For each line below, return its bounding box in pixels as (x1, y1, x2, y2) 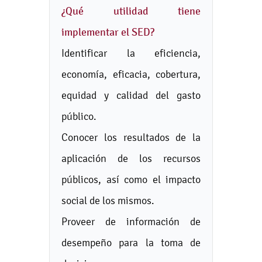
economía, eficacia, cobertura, (61, 68, 201, 80)
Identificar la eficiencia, (61, 47, 201, 59)
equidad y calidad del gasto (61, 89, 201, 101)
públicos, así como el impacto (61, 173, 201, 185)
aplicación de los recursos (61, 152, 201, 164)
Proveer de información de (61, 215, 201, 227)
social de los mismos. (61, 194, 154, 206)
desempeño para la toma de (61, 236, 201, 249)
